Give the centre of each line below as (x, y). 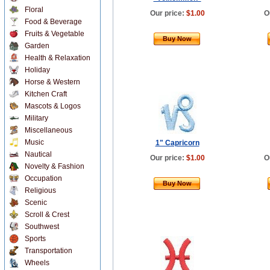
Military (36, 118)
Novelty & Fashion (55, 166)
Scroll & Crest (47, 215)
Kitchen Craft (46, 94)
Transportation (49, 251)
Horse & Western (52, 82)
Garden (37, 46)
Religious (40, 190)
